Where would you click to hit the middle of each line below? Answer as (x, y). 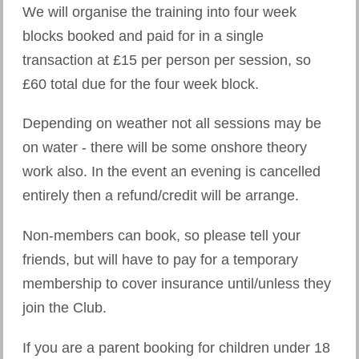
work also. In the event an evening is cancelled (171, 172)
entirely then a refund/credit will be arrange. (163, 196)
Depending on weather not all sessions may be (172, 124)
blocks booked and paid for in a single (143, 36)
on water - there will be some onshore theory (165, 148)
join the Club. (67, 308)
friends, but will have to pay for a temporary (160, 260)
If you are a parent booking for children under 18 (176, 348)
